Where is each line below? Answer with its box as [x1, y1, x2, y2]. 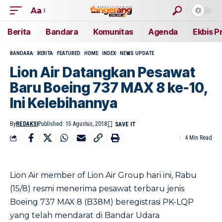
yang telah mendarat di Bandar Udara [10, 211, 160, 220]
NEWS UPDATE [120, 50, 154, 56]
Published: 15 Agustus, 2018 [38, 120, 107, 127]
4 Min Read [185, 134, 212, 141]
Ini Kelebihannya [10, 95, 117, 111]
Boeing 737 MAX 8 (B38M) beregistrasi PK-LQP [10, 197, 194, 207]
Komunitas [93, 27, 133, 37]
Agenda [148, 27, 178, 37]
